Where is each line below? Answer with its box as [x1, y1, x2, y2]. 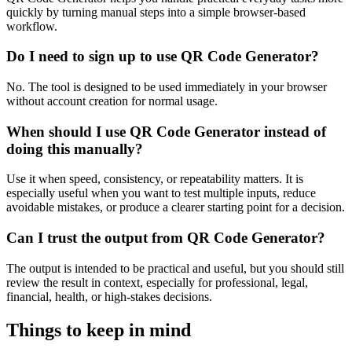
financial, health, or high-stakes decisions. [6, 289, 212, 303]
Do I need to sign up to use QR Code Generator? [6, 48, 319, 65]
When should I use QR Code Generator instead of [6, 123, 326, 140]
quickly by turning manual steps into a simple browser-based [6, 5, 306, 19]
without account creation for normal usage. [6, 93, 218, 108]
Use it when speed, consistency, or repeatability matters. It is [6, 172, 303, 186]
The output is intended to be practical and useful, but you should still [6, 261, 344, 275]
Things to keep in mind [6, 319, 191, 340]
